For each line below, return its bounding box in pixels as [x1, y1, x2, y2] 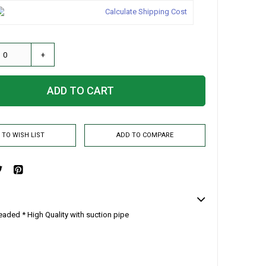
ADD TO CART [46, 84, 114, 97]
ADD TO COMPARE [116, 131, 174, 139]
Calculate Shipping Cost [105, 7, 187, 16]
